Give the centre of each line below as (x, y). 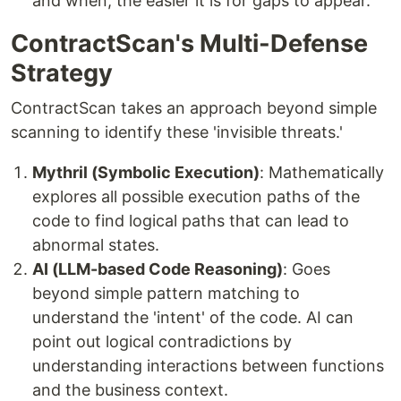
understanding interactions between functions (208, 366)
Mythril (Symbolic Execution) (146, 172)
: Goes (307, 269)
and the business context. (130, 390)
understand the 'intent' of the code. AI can (193, 317)
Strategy (62, 73)
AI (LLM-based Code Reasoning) (158, 269)
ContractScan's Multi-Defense (189, 43)
